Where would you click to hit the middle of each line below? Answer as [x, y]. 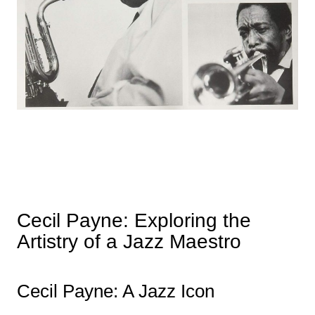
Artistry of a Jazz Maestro [129, 242]
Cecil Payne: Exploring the [134, 220]
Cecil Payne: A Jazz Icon [115, 291]
